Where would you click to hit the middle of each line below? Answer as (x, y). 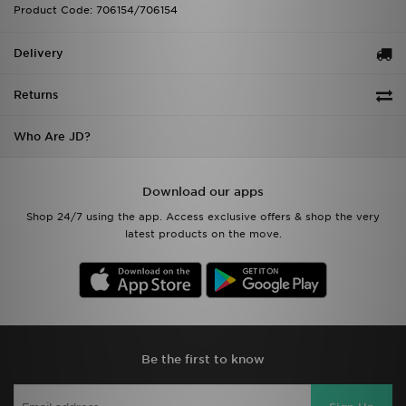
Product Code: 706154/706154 (96, 10)
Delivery (39, 53)
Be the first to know (203, 360)
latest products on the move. (203, 234)
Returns (36, 95)
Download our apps (203, 192)
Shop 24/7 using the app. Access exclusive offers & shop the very (203, 217)
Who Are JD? (52, 137)
